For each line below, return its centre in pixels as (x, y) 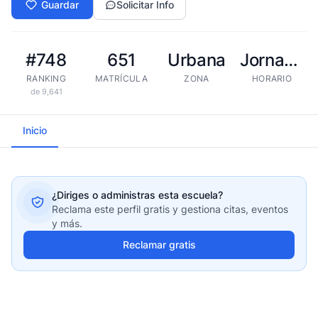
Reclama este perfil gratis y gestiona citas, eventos (170, 209)
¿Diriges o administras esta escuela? (137, 195)
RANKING (46, 78)
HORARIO (272, 78)
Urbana (197, 60)
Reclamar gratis (159, 245)
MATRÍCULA (121, 78)
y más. (67, 223)
